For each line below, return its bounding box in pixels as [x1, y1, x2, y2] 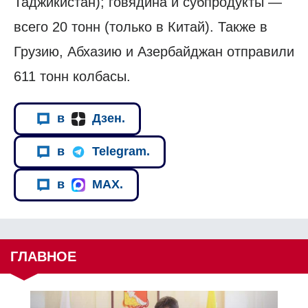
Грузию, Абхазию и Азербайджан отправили [14, 43, 294, 59]
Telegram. [92, 144, 150, 159]
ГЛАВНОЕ [10, 248, 76, 264]
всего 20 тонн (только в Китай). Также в [14, 19, 267, 34]
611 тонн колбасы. [14, 68, 135, 84]
